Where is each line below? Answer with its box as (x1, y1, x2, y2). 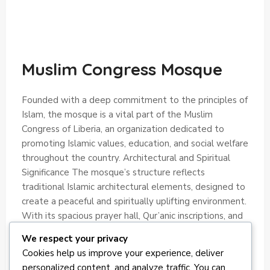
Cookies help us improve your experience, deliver (22, 246, 224, 259)
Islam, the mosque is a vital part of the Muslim (22, 108, 213, 121)
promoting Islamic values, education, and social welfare (22, 137, 248, 149)
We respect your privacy (22, 232, 128, 245)
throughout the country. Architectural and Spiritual (22, 151, 230, 164)
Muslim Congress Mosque (22, 58, 222, 80)
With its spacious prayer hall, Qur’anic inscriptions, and (22, 209, 243, 222)
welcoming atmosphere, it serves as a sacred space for (22, 224, 248, 236)
